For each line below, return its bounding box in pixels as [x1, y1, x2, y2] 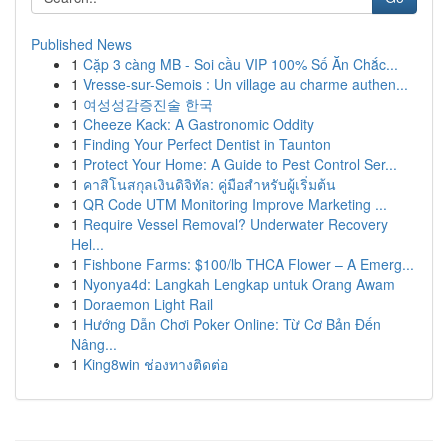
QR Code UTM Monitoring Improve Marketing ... [83, 194, 387, 214]
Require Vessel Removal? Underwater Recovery [83, 214, 388, 234]
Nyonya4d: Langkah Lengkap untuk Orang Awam [83, 274, 395, 294]
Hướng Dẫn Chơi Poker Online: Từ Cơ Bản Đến [83, 314, 381, 334]
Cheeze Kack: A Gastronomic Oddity [83, 114, 314, 134]
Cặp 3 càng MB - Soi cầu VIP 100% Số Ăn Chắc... [83, 54, 398, 74]
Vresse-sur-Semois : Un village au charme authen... [83, 74, 408, 94]
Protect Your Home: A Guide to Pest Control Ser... [83, 154, 397, 174]
